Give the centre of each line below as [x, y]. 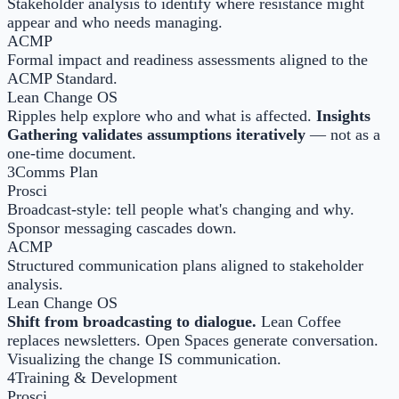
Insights [343, 116]
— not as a [345, 135]
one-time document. [72, 154]
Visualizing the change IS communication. [144, 359]
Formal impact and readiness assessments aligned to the [187, 60]
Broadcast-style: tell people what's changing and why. [181, 210]
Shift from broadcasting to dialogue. [132, 322]
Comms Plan [57, 172]
